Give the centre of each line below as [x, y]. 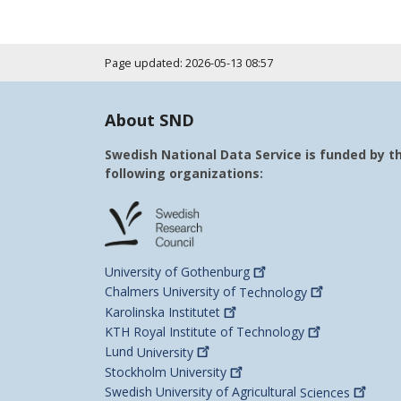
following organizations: [184, 174]
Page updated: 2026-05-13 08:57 [189, 63]
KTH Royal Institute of [171, 332]
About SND [149, 120]
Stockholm [137, 372]
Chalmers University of [172, 292]
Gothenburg [215, 272]
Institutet [194, 311]
